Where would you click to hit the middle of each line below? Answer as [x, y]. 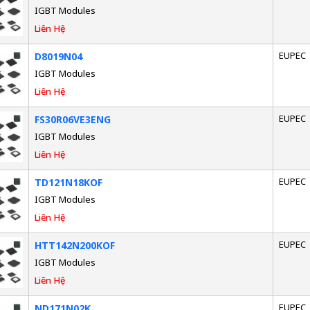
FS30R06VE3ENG [72, 119]
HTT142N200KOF [74, 245]
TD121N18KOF [68, 182]
